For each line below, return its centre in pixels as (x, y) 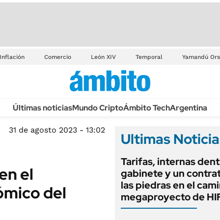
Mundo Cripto (97, 108)
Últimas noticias (42, 108)
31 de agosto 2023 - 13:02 (57, 130)
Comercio (58, 57)
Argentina (188, 108)
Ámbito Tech (146, 108)
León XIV (103, 57)
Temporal (149, 57)
